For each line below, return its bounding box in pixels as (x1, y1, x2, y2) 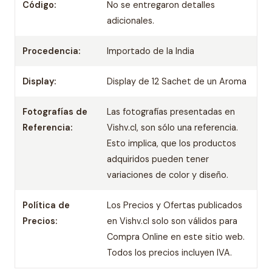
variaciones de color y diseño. (107, 169, 229, 180)
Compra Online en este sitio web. (107, 231, 245, 242)
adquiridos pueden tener (107, 154, 209, 165)
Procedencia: (22, 46, 80, 56)
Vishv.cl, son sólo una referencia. (107, 122, 239, 133)
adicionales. (107, 15, 155, 26)
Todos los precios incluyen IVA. (107, 247, 233, 258)
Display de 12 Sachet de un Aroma (107, 76, 247, 87)
